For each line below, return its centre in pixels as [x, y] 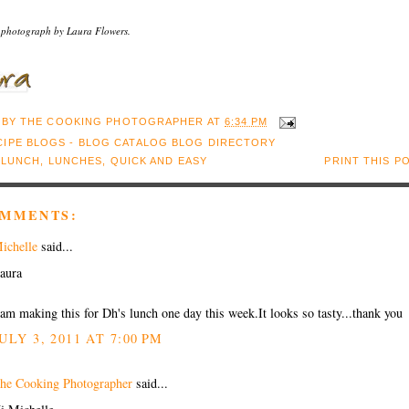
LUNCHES [75, 161]
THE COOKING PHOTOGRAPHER [112, 122]
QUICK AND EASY [159, 161]
